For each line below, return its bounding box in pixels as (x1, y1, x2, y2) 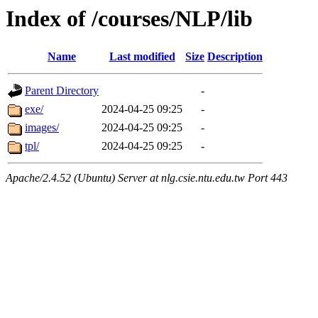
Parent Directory (25, 84, 99, 97)
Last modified (109, 50, 175, 63)
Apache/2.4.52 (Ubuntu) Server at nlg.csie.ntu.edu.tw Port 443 (6, 172, 287, 185)
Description (207, 50, 263, 63)
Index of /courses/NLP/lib (6, 6, 253, 31)
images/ (25, 121, 59, 134)
